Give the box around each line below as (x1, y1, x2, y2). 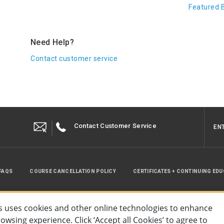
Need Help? (30, 37, 74, 47)
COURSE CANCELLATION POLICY (29, 168, 116, 174)
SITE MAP (142, 199, 167, 205)
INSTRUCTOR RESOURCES (56, 199, 126, 205)
